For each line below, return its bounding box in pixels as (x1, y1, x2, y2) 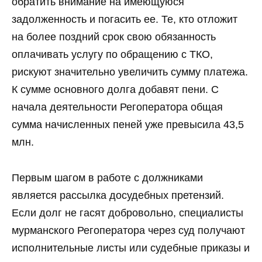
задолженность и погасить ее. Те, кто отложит (12, 13, 237, 26)
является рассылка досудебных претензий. (12, 189, 224, 201)
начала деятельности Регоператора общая (12, 101, 223, 113)
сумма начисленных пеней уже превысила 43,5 (12, 119, 244, 131)
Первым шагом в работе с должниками (12, 171, 203, 184)
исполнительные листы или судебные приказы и (12, 242, 250, 254)
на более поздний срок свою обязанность (12, 31, 216, 43)
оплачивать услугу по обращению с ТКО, (12, 49, 213, 61)
